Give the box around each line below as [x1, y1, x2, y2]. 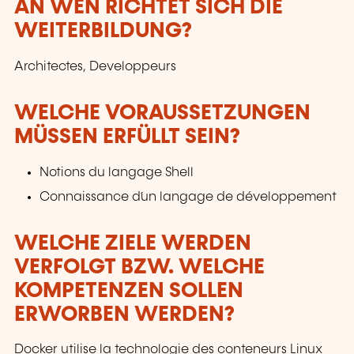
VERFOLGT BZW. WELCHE [14, 256, 265, 278]
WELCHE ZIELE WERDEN [14, 232, 251, 254]
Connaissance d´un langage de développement [40, 190, 337, 204]
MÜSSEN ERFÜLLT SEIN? [14, 126, 240, 148]
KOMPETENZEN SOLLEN [14, 280, 243, 302]
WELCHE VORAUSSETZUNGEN [14, 102, 311, 124]
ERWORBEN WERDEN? [14, 303, 235, 326]
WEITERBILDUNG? [14, 21, 192, 43]
